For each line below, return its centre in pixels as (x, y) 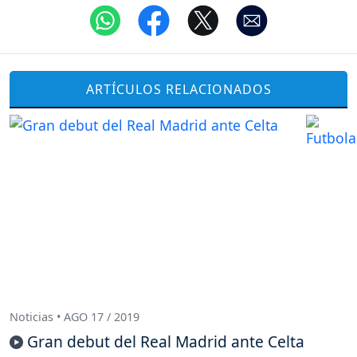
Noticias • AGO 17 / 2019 (75, 316)
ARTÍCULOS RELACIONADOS (178, 89)
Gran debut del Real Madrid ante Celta (166, 342)
